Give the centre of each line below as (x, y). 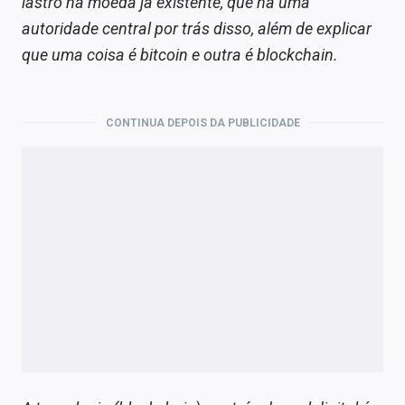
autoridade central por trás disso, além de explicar (197, 28)
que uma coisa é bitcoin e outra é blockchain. (180, 54)
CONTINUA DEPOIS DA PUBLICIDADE (202, 122)
